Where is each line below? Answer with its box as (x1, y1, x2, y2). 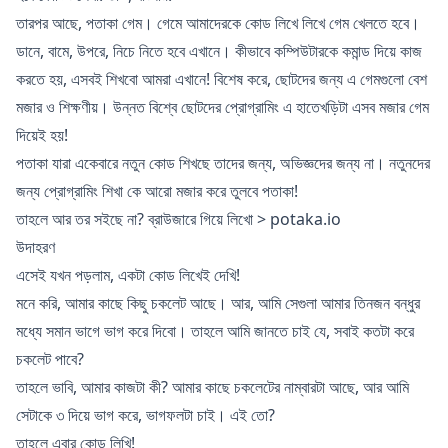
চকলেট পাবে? (16, 348, 84, 370)
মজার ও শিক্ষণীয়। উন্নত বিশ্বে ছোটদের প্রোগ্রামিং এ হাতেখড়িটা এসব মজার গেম (16, 96, 429, 118)
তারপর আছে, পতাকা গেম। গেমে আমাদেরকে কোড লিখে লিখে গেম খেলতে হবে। (16, 12, 420, 34)
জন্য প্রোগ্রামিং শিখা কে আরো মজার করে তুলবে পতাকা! (16, 180, 298, 202)
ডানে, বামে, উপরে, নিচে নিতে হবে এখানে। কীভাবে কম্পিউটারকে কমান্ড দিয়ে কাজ (16, 40, 422, 62)
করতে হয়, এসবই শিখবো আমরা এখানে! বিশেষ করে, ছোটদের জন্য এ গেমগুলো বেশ (16, 68, 427, 90)
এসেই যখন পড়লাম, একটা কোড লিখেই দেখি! (16, 264, 240, 286)
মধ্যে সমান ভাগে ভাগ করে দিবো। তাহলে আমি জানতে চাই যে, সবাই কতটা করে (16, 320, 414, 342)
